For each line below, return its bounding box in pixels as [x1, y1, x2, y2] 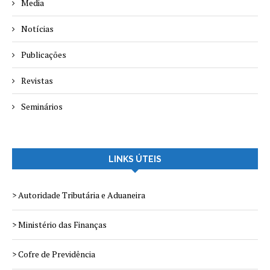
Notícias [21, 23, 54, 34]
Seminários [21, 101, 63, 112]
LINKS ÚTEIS [108, 154, 162, 164]
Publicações [21, 49, 66, 60]
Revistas [21, 75, 53, 86]
